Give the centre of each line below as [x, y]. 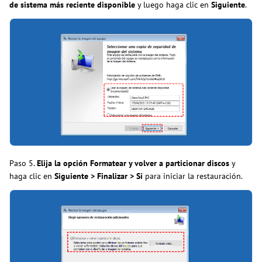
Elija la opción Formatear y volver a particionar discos [133, 163]
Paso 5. [23, 163]
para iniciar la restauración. [193, 176]
